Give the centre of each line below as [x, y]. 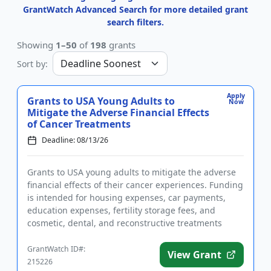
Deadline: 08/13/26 [75, 140]
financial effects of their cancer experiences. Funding [135, 185]
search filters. [135, 22]
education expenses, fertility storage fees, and [121, 210]
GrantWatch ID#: [56, 249]
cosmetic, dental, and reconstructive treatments [125, 223]
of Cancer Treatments [79, 124]
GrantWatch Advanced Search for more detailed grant [135, 9]
